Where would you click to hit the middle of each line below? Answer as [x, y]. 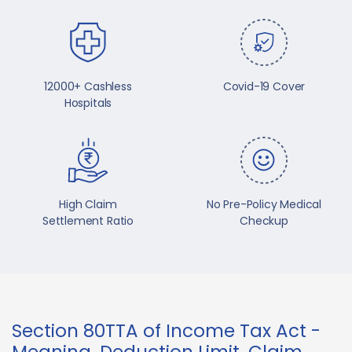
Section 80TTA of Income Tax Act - [166, 330]
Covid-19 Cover [264, 86]
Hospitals [88, 103]
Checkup [264, 220]
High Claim [88, 204]
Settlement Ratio [88, 220]
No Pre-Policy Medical [264, 204]
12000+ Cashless [88, 86]
